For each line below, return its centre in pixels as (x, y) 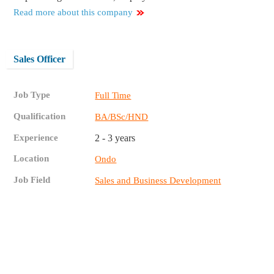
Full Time (113, 96)
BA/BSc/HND (122, 117)
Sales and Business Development (158, 181)
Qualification (40, 117)
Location (31, 159)
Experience (36, 138)
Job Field (32, 180)
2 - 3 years (115, 138)
